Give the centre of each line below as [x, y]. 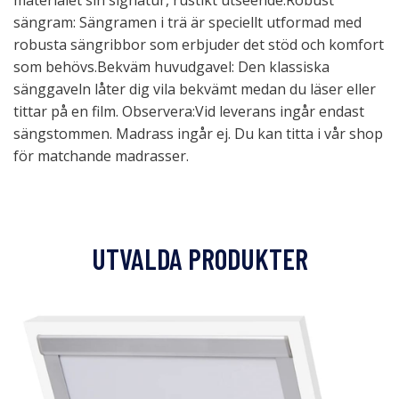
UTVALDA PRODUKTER [199, 258]
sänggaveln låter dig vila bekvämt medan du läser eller [195, 89]
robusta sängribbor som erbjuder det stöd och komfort [199, 45]
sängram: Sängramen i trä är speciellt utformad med [187, 22]
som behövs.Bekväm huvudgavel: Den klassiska [171, 67]
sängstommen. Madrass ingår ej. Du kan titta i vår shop [198, 134]
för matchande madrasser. [101, 156]
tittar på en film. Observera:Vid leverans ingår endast [189, 111]
